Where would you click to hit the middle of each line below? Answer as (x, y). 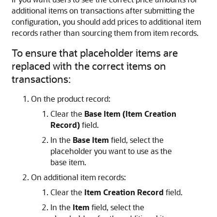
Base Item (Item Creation (130, 114)
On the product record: (71, 99)
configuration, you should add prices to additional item (106, 22)
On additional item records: (78, 177)
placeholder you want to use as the (111, 151)
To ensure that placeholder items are (95, 53)
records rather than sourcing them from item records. (105, 33)
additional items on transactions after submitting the (103, 10)
